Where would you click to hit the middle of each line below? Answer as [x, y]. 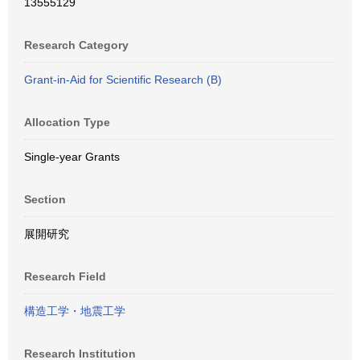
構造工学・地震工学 [75, 311]
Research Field [65, 276]
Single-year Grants [72, 157]
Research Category [76, 45]
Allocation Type [67, 122]
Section [45, 199]
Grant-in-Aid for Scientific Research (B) [123, 80]
